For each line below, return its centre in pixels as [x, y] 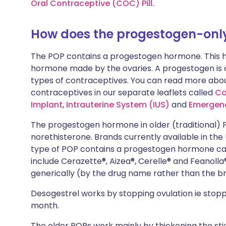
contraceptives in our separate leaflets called [123, 93]
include [46, 161]
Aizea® [122, 161]
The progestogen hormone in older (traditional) [127, 125]
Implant [47, 105]
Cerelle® [155, 161]
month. [45, 206]
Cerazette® [83, 161]
